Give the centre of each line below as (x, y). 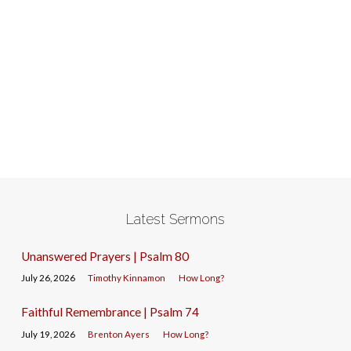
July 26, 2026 (48, 277)
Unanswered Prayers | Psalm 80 (105, 256)
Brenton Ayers (119, 334)
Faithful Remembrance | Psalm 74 (110, 312)
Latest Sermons (175, 219)
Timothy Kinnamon (127, 277)
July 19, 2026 (48, 334)
